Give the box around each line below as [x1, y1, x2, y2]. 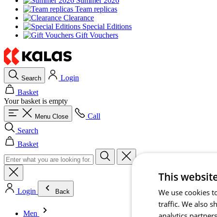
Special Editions [82, 22, 132, 31]
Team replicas [75, 5, 117, 13]
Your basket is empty [4, 97, 68, 105]
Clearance [63, 14, 94, 22]
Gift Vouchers [76, 31, 118, 39]
